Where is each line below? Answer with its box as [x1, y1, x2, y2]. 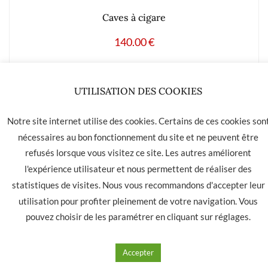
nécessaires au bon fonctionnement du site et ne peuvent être [18, 131, 258, 142]
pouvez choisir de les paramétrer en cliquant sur [26, 211, 215, 223]
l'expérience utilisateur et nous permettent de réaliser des [25, 163, 252, 175]
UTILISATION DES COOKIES [74, 85, 202, 98]
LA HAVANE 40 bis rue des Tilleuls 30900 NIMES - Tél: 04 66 [11, 148, 257, 160]
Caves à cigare [102, 11, 166, 24]
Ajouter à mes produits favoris [80, 71, 203, 83]
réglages [215, 211, 249, 223]
